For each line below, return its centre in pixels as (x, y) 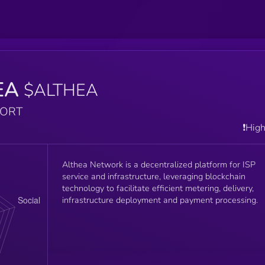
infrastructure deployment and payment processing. (160, 200)
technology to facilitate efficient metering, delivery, (158, 188)
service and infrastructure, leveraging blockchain (153, 176)
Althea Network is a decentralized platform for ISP (159, 164)
